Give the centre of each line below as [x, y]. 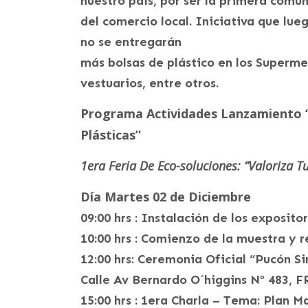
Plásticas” [111, 135]
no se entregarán [131, 42]
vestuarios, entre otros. [150, 84]
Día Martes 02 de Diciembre [166, 197]
